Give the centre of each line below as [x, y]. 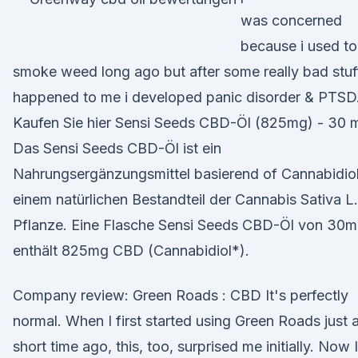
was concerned [291, 20]
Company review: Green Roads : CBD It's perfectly [181, 295]
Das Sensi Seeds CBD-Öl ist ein [117, 148]
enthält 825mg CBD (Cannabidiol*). [131, 251]
